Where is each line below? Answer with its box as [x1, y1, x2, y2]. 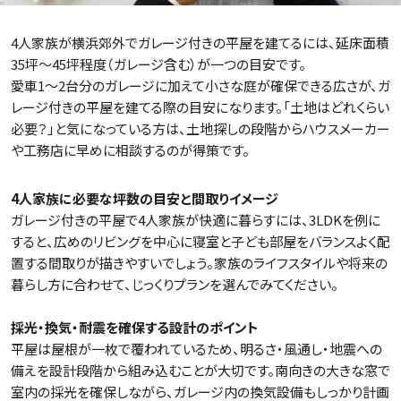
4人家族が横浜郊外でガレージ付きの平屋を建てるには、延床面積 [11, 33, 389, 53]
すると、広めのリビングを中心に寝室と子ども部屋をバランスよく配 [11, 232, 390, 252]
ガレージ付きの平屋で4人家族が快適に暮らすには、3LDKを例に [11, 210, 380, 230]
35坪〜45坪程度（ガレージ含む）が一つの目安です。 [11, 55, 306, 74]
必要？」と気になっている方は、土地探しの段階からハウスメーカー [11, 119, 390, 139]
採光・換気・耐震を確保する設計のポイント [11, 318, 259, 337]
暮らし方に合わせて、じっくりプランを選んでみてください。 [11, 275, 338, 294]
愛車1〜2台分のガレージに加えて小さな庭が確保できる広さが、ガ [11, 76, 390, 96]
